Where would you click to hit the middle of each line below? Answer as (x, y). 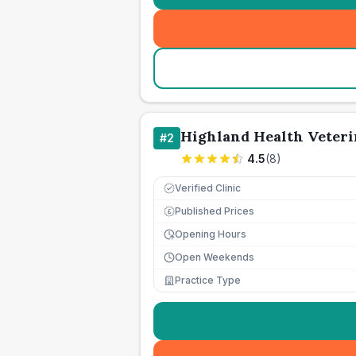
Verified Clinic (208, 188)
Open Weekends (215, 257)
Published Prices (215, 211)
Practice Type (208, 280)
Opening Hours (211, 234)
